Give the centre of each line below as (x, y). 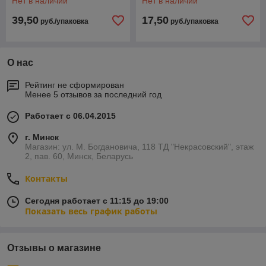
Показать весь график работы (91, 211)
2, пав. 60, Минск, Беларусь (79, 156)
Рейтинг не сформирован (75, 85)
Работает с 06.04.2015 (70, 116)
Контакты (46, 178)
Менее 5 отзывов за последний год (93, 94)
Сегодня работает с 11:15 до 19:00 (97, 201)
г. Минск (42, 137)
